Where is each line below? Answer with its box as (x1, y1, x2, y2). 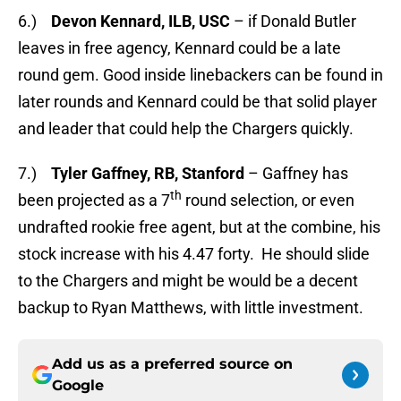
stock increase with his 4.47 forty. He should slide (18, 244, 370, 264)
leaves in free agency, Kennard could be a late (18, 38, 341, 58)
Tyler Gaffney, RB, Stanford (51, 164, 244, 183)
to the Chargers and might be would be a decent (18, 271, 358, 291)
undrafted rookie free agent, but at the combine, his (18, 218, 380, 237)
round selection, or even (182, 191, 354, 210)
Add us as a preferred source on (52, 355, 293, 373)
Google (52, 377, 104, 395)
